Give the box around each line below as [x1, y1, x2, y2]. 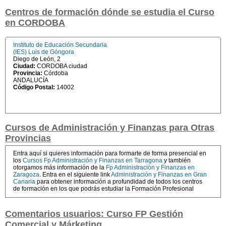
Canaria [13, 178, 35, 185]
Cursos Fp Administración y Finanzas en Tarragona [23, 157, 162, 164]
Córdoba [44, 70, 68, 77]
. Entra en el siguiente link [39, 171, 111, 178]
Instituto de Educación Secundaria [13, 41, 107, 48]
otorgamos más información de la [13, 164, 106, 171]
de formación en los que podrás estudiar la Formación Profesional [13, 185, 194, 192]
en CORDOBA [5, 18, 65, 28]
